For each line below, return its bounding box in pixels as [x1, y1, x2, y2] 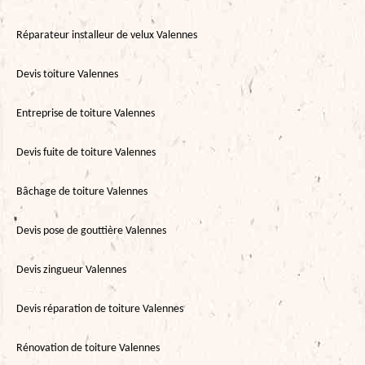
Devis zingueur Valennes [16, 263, 126, 276]
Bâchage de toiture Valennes [16, 185, 147, 198]
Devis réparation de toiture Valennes [16, 302, 183, 315]
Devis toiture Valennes [16, 68, 118, 81]
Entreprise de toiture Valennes [16, 107, 155, 120]
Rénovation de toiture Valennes [16, 341, 160, 354]
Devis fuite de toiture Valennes [16, 146, 156, 159]
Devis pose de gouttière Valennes [16, 224, 166, 237]
